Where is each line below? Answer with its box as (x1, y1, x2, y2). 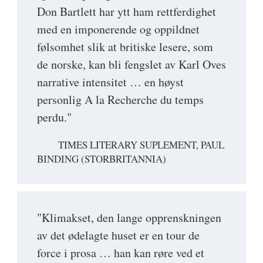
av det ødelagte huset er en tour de (37, 227, 200, 243)
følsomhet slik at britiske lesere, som (37, 38, 213, 55)
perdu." (37, 109, 72, 125)
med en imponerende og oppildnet (37, 21, 200, 37)
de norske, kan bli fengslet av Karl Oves (37, 56, 226, 72)
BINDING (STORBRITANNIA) (37, 151, 166, 166)
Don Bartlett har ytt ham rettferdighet (37, 3, 216, 19)
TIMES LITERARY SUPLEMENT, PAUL (58, 137, 224, 151)
